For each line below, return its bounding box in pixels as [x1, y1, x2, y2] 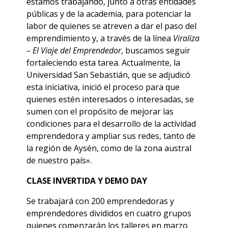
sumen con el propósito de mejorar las [26, 106, 174, 118]
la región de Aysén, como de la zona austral [26, 142, 191, 154]
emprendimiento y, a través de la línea [26, 33, 173, 44]
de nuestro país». [26, 155, 92, 166]
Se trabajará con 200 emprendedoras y [26, 195, 174, 207]
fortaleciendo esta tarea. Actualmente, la [26, 57, 180, 69]
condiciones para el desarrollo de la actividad [26, 118, 196, 130]
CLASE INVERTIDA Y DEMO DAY [26, 175, 147, 187]
